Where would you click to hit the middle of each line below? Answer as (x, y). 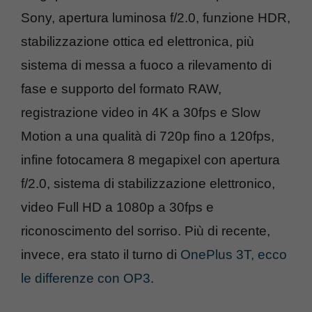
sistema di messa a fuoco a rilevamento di (146, 65)
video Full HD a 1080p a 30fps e (117, 207)
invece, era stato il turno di (101, 254)
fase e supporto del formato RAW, (121, 88)
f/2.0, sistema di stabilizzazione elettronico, (148, 183)
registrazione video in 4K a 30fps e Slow (141, 112)
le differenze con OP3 (86, 278)
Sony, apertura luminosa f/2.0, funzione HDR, (156, 17)
